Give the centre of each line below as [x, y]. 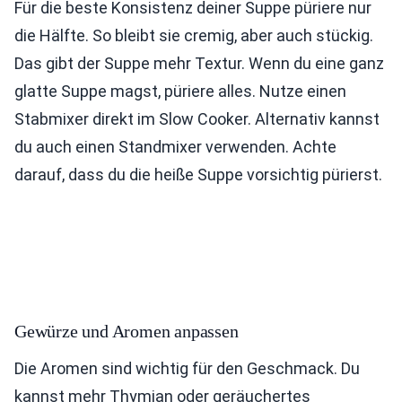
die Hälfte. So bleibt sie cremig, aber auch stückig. [194, 35]
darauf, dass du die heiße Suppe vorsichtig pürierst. [198, 175]
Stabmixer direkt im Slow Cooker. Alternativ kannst [197, 119]
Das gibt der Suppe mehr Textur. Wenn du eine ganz [199, 63]
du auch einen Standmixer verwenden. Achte [175, 147]
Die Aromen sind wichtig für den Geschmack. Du [187, 368]
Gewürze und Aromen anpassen [127, 331]
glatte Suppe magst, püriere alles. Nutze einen [180, 91]
